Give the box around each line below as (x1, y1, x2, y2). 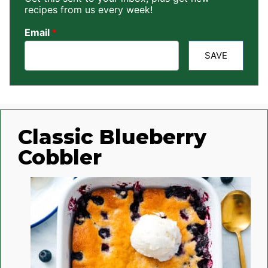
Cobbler (17, 145, 102, 170)
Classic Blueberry (17, 124, 206, 150)
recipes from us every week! (25, 3, 153, 16)
